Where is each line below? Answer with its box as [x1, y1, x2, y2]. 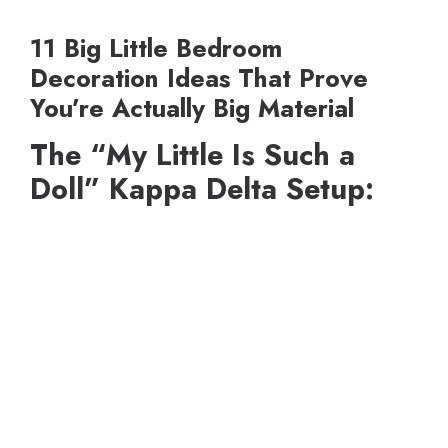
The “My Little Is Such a [30, 134, 355, 177]
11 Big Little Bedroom [30, 30, 282, 67]
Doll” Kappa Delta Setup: [30, 168, 374, 211]
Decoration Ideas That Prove [30, 60, 368, 97]
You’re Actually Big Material [30, 90, 354, 127]
